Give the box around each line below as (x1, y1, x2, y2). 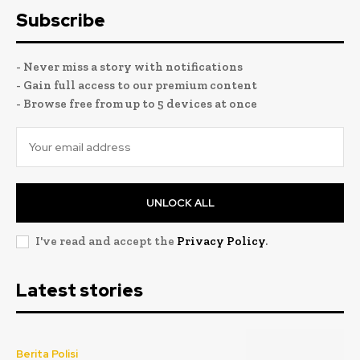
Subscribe (16, 8, 105, 32)
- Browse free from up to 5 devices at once (16, 96, 257, 111)
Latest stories (16, 278, 143, 302)
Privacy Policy (177, 233, 265, 248)
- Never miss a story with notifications (16, 59, 243, 74)
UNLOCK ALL (145, 195, 215, 210)
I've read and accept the (35, 233, 177, 248)
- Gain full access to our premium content (16, 77, 257, 92)
